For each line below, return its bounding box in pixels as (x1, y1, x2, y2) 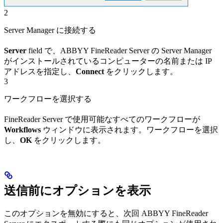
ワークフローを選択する (4, 95, 92, 104)
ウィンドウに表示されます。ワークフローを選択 (41, 125, 218, 134)
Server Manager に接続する (4, 26, 96, 35)
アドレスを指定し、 (4, 67, 76, 76)
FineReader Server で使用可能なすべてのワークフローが (4, 115, 200, 124)
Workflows (4, 125, 41, 134)
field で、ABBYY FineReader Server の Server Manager (26, 46, 212, 55)
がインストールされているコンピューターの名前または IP (4, 57, 212, 66)
